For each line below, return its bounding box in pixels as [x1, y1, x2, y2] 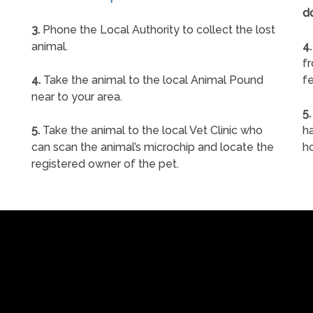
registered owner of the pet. [31, 157, 180, 171]
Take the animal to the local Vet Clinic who [40, 124, 263, 138]
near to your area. [31, 90, 123, 104]
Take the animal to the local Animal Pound [41, 73, 264, 87]
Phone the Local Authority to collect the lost [40, 23, 276, 37]
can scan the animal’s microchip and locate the [31, 140, 275, 154]
